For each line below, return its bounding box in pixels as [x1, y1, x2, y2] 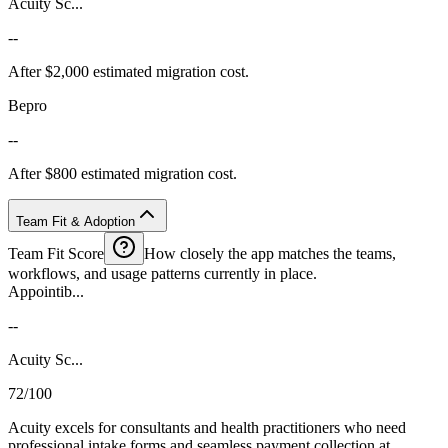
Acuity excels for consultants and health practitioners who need [8, 418, 406, 436]
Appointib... [8, 282, 84, 300]
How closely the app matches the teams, [144, 244, 396, 262]
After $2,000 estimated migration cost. [8, 62, 249, 80]
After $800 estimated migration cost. [8, 164, 237, 182]
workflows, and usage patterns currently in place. [8, 264, 317, 282]
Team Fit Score [8, 244, 104, 262]
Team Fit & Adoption [16, 213, 135, 229]
